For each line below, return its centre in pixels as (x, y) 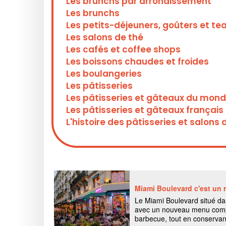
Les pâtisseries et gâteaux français (145, 110)
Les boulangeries (104, 74)
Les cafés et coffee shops (123, 49)
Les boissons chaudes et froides (137, 62)
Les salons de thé (105, 37)
